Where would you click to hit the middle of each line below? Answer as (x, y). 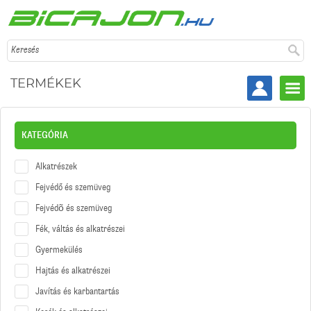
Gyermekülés (59, 250)
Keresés (25, 50)
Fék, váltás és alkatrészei (80, 229)
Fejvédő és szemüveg (73, 187)
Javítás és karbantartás (77, 292)
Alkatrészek (56, 167)
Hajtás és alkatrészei (73, 271)
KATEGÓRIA (45, 135)
